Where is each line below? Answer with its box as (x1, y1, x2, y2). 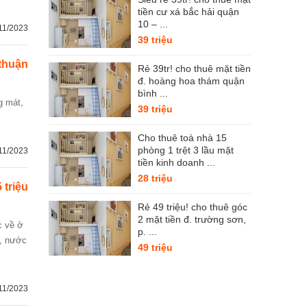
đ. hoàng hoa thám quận (138, 75, 245, 86)
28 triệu (138, 173, 173, 184)
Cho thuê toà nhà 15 (138, 132, 227, 143)
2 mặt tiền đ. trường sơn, (138, 214, 246, 225)
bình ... (138, 88, 168, 99)
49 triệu (138, 242, 173, 253)
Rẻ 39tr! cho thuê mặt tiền (138, 63, 251, 74)
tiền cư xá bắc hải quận (138, 6, 239, 17)
